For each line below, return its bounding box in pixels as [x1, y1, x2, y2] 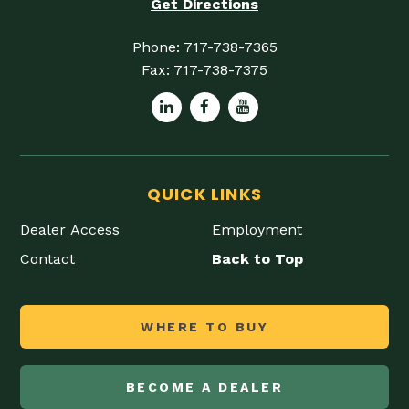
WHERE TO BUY [141, 320, 268, 335]
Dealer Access [20, 221, 120, 239]
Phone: [131, 38, 184, 57]
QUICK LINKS [146, 183, 263, 206]
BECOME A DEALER [125, 380, 284, 395]
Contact [20, 250, 75, 268]
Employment [212, 221, 302, 239]
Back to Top [212, 250, 303, 268]
